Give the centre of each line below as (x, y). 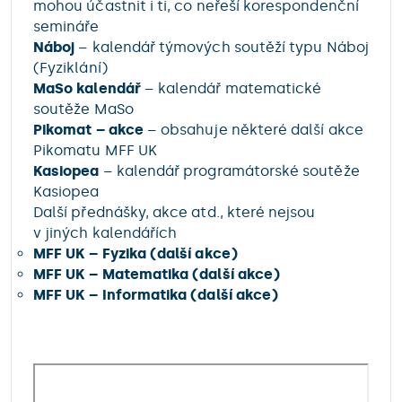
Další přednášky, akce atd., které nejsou (175, 212)
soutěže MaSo (83, 109)
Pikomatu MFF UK (95, 150)
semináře (66, 26)
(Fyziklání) (70, 68)
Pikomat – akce (88, 130)
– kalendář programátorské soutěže (229, 171)
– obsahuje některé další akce (253, 130)
